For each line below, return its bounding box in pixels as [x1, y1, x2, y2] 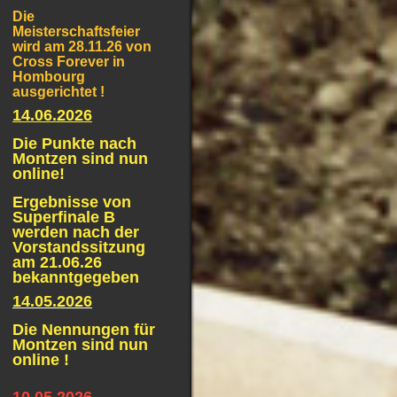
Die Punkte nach [12, 135, 136, 152]
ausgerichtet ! [12, 84, 105, 99]
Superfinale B [12, 208, 115, 226]
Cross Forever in [12, 54, 125, 69]
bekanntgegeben [12, 269, 139, 286]
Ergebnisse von [12, 193, 131, 211]
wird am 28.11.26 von [12, 39, 152, 54]
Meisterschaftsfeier [12, 24, 140, 39]
